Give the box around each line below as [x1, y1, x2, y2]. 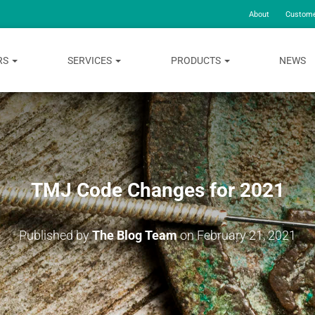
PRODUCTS [170, 55, 223, 66]
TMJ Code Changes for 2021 [30, 179, 285, 202]
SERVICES [67, 55, 114, 66]
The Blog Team [92, 228, 177, 243]
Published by [19, 228, 92, 243]
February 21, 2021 [197, 228, 296, 243]
